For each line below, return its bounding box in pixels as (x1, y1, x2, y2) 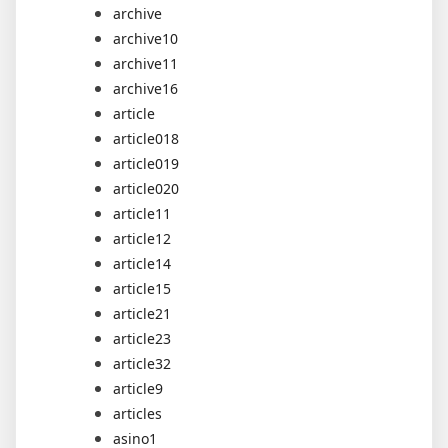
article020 (113, 178, 179, 198)
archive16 (113, 78, 178, 98)
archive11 (113, 53, 178, 73)
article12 (113, 228, 171, 248)
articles (113, 403, 162, 423)
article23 (113, 328, 171, 348)
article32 (113, 353, 171, 373)
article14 (113, 253, 171, 273)
